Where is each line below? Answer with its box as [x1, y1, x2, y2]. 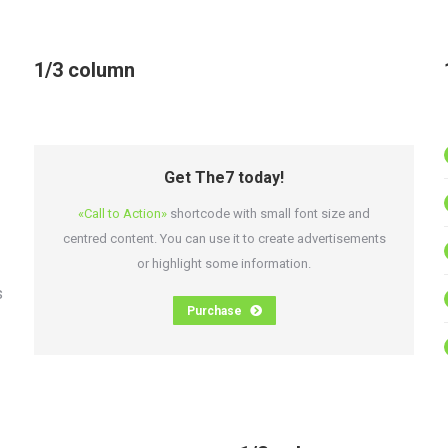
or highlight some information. [137, 256, 311, 271]
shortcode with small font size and [167, 206, 370, 221]
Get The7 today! [164, 168, 284, 187]
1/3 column [34, 58, 135, 82]
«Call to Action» [78, 206, 167, 221]
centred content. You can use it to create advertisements [62, 231, 386, 246]
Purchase [186, 304, 242, 318]
